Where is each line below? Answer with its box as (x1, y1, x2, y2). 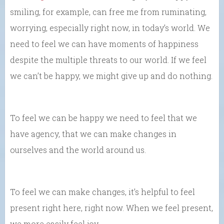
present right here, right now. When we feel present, (10, 202, 213, 213)
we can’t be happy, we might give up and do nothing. (10, 70, 212, 81)
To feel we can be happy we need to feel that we (10, 112, 197, 123)
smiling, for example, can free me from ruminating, (10, 6, 206, 17)
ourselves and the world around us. (10, 144, 146, 155)
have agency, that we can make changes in (10, 128, 176, 139)
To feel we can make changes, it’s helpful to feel (10, 186, 195, 197)
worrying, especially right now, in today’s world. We (10, 22, 210, 33)
